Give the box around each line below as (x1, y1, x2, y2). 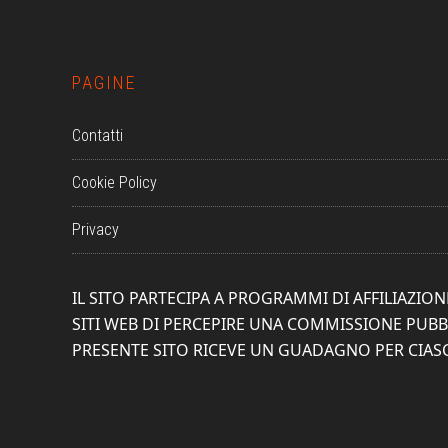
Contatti (72, 126, 123, 145)
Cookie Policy (72, 173, 157, 192)
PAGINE (72, 72, 136, 93)
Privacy (72, 220, 119, 239)
